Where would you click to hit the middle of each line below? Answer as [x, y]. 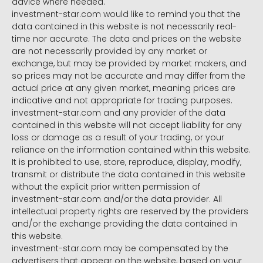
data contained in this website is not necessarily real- [124, 27]
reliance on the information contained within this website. [131, 150]
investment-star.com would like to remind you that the [126, 14]
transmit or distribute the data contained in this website [129, 175]
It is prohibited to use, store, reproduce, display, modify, [127, 162]
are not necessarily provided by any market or [109, 51]
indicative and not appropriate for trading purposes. [122, 101]
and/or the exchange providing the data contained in [124, 224]
